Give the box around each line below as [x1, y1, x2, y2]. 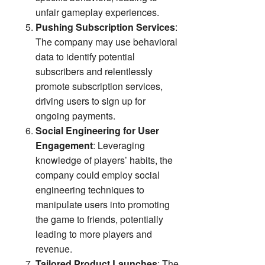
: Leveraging [93, 138, 145, 153]
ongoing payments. [35, 109, 115, 123]
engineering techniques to [35, 183, 144, 197]
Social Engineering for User [35, 124, 159, 138]
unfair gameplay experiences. [35, 5, 159, 20]
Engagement [35, 138, 93, 153]
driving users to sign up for [35, 94, 146, 108]
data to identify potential [35, 50, 135, 64]
